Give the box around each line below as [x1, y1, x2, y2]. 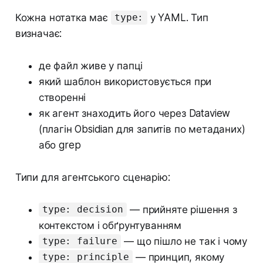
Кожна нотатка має [15, 11, 111, 23]
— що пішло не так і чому [121, 235, 248, 247]
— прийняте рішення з [127, 203, 237, 215]
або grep [38, 139, 81, 151]
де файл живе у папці [38, 59, 143, 72]
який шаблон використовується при [38, 75, 212, 87]
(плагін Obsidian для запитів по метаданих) [38, 123, 245, 135]
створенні [38, 91, 86, 103]
